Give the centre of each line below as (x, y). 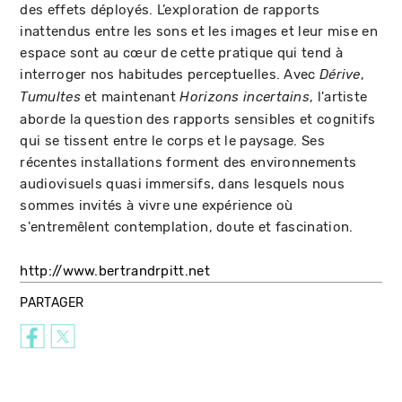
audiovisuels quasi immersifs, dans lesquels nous (182, 184)
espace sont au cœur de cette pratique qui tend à (181, 53)
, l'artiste (339, 97)
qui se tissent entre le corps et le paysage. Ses (172, 141)
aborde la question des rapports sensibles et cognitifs (198, 119)
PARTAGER (52, 303)
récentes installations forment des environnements (188, 162)
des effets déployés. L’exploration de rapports (170, 10)
